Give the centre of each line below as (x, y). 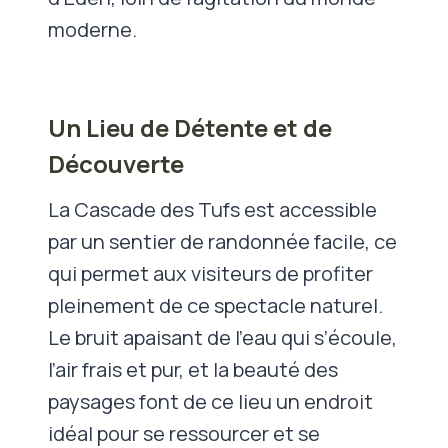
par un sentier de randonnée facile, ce (222, 241)
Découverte (116, 163)
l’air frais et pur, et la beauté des (193, 369)
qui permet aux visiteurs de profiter (210, 273)
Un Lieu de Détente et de (190, 127)
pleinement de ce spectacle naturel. (215, 305)
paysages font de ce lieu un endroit (210, 401)
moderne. (92, 29)
